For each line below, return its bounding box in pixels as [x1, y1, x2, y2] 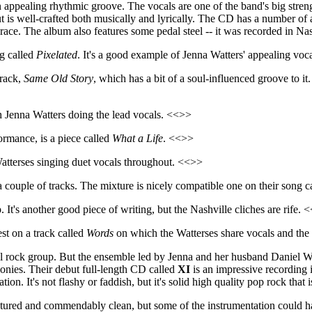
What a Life [112, 132, 163, 144]
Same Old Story [24, 72, 93, 84]
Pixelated [36, 48, 77, 61]
